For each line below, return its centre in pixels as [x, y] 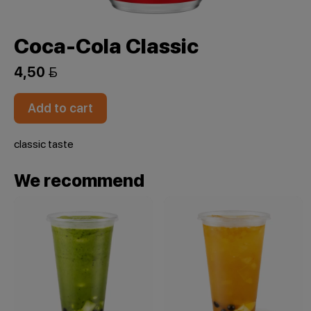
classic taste [44, 144]
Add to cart [60, 108]
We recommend [79, 180]
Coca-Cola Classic [106, 46]
